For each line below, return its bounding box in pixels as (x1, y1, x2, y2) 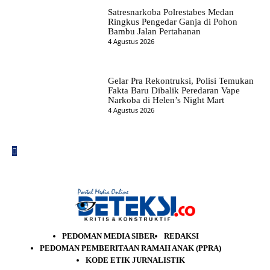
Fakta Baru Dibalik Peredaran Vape (107, 85, 240, 95)
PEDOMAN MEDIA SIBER (62, 231, 155, 240)
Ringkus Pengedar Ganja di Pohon (107, 16, 237, 27)
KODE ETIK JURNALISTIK (85, 255, 185, 265)
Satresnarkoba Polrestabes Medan (107, 7, 234, 17)
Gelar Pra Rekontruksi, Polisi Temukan (107, 75, 254, 86)
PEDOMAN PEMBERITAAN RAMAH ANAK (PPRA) (40, 243, 221, 253)
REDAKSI (164, 231, 199, 240)
